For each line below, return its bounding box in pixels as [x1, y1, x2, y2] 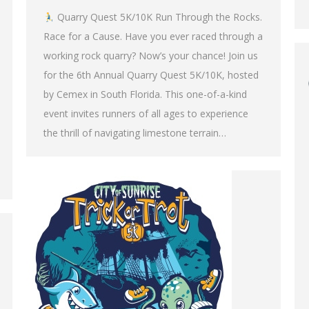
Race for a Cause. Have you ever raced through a [43, 30, 263, 43]
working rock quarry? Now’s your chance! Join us [43, 49, 258, 63]
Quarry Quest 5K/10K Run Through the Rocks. [54, 10, 262, 24]
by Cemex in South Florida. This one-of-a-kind [43, 88, 247, 101]
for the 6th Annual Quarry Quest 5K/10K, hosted [43, 68, 259, 82]
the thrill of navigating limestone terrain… [43, 126, 226, 140]
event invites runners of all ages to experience [43, 107, 248, 121]
